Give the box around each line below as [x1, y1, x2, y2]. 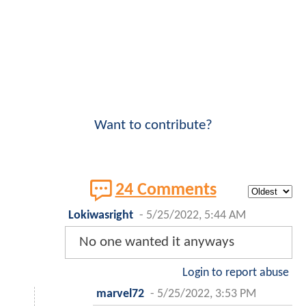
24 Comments [115, 182, 217, 199]
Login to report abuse [182, 267, 289, 279]
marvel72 [96, 288, 144, 301]
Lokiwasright [68, 210, 133, 222]
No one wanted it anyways [79, 235, 234, 250]
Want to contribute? [94, 118, 212, 133]
